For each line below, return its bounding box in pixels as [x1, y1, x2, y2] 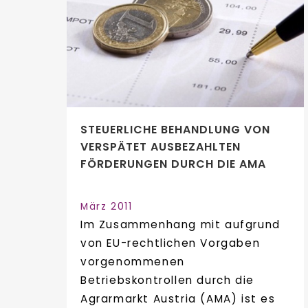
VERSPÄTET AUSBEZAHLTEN [80, 138, 241, 155]
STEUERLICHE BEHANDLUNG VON [80, 121, 270, 137]
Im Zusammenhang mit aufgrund [80, 217, 280, 232]
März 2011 [80, 199, 133, 213]
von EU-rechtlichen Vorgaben [80, 235, 261, 250]
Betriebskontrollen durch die [80, 272, 254, 287]
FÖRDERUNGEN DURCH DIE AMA [80, 155, 266, 172]
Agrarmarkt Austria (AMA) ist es [80, 291, 276, 306]
